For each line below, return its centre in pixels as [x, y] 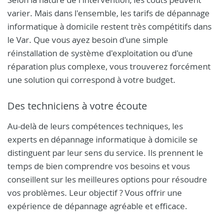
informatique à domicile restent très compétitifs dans [110, 26]
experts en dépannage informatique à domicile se [103, 139]
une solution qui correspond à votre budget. [92, 80]
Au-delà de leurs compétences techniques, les [95, 126]
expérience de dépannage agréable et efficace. [97, 206]
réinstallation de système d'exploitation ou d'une [100, 53]
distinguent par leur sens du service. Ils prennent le [105, 153]
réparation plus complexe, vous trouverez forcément [109, 66]
